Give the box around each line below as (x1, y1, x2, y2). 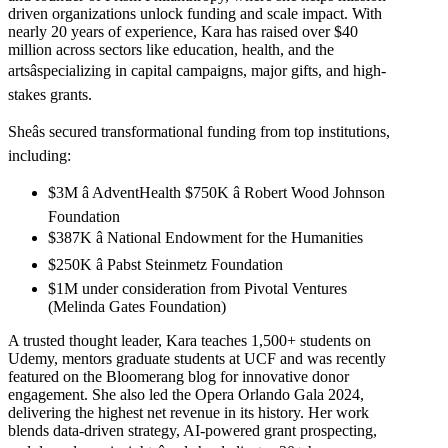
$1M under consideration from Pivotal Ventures (48, 279, 347, 297)
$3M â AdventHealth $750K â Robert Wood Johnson (48, 183, 385, 201)
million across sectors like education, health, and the (8, 40, 334, 58)
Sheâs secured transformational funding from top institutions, (8, 122, 390, 140)
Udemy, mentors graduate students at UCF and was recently (8, 349, 386, 367)
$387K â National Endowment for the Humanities (48, 228, 363, 246)
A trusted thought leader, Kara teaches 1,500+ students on (8, 331, 371, 349)
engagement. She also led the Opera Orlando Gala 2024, (8, 385, 364, 403)
